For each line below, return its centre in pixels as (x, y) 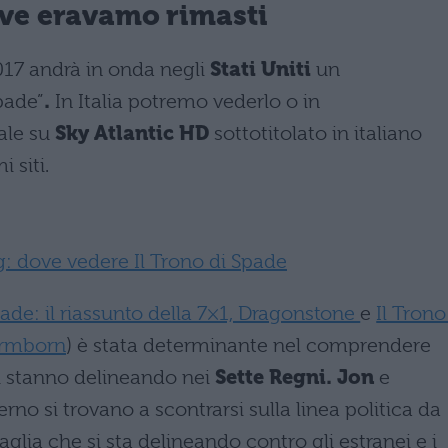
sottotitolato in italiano (315, 133)
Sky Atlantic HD (132, 133)
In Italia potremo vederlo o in (185, 101)
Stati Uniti (260, 69)
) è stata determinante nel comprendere (249, 345)
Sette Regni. (276, 377)
